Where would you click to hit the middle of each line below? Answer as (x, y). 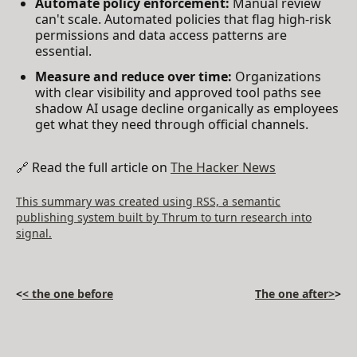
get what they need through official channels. (172, 124)
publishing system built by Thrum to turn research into (164, 217)
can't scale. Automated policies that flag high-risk (183, 19)
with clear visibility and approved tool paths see (178, 92)
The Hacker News (223, 167)
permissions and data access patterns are (161, 35)
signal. (34, 233)
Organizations (277, 76)
